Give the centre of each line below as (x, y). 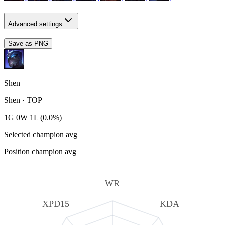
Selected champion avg (41, 135)
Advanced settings (35, 24)
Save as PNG (28, 44)
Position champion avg (40, 152)
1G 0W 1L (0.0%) (33, 118)
